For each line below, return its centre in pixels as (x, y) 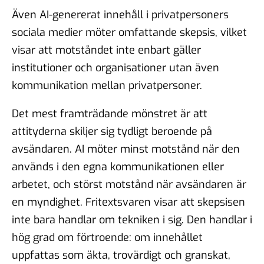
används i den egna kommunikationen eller (118, 166)
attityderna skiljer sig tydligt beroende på (112, 131)
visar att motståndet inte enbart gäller (106, 50)
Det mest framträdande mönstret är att (110, 113)
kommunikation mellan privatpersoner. (107, 85)
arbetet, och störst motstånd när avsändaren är (129, 184)
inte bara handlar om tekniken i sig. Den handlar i (132, 220)
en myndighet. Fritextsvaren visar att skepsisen (128, 202)
